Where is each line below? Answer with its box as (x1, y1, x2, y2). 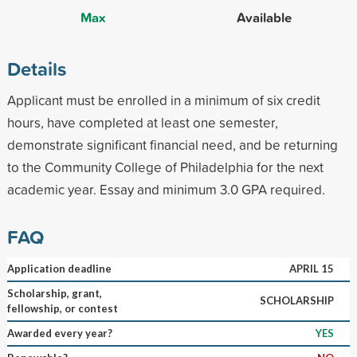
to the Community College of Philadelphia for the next (6, 157, 324, 176)
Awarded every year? (6, 326, 112, 339)
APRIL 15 (288, 261, 334, 275)
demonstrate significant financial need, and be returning (6, 135, 338, 154)
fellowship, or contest (6, 301, 118, 315)
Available (237, 7, 292, 27)
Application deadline (6, 261, 112, 275)
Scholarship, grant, (6, 286, 102, 300)
